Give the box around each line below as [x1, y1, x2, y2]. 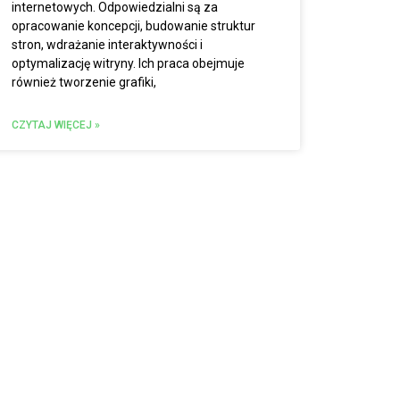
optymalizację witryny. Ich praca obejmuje [11, 56, 245, 71]
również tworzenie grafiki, [11, 75, 156, 89]
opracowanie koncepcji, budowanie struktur [11, 19, 255, 33]
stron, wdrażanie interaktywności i [11, 37, 203, 52]
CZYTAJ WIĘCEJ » [11, 119, 100, 131]
